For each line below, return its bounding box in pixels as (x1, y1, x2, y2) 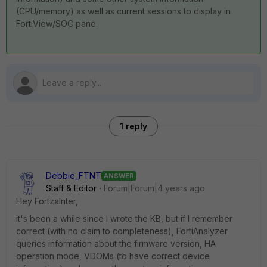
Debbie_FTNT (46, 170, 101, 181)
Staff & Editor (46, 183, 97, 193)
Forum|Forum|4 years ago (104, 183, 205, 193)
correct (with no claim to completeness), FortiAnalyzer (16, 226, 228, 236)
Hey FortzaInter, (16, 196, 78, 206)
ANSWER (104, 171, 134, 180)
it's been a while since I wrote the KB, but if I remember (16, 213, 232, 223)
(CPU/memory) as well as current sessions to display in (16, 6, 231, 16)
